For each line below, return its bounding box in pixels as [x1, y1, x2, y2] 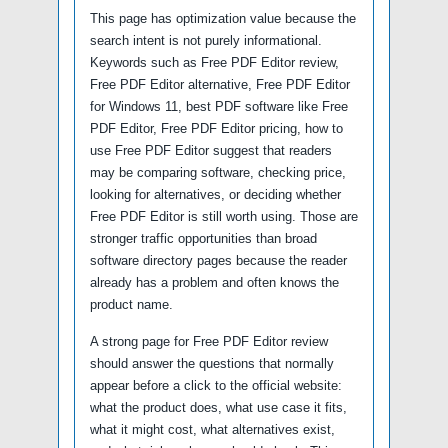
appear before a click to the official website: [90, 377, 342, 393]
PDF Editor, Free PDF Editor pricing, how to [90, 120, 343, 136]
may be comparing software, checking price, [90, 164, 346, 180]
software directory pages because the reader [90, 252, 347, 268]
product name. [90, 296, 173, 312]
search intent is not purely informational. [90, 32, 322, 48]
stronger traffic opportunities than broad [90, 230, 317, 246]
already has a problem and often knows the [90, 274, 339, 290]
